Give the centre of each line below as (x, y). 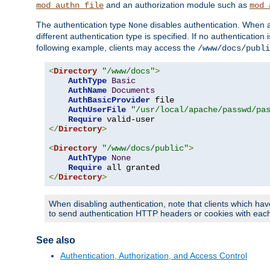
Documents (133, 91)
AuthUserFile (97, 110)
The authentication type (82, 25)
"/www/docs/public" (145, 149)
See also (56, 240)
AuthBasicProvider (109, 100)
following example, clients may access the (117, 48)
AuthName (87, 91)
